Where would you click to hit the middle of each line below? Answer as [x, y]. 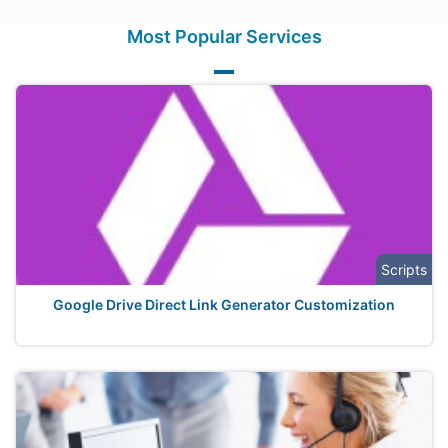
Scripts [404, 269]
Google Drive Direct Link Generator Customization [224, 304]
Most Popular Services [224, 36]
